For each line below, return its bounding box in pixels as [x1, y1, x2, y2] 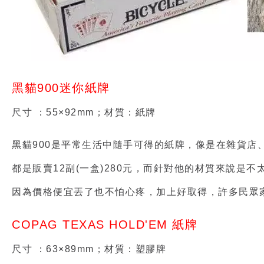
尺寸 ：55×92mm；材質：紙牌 [12, 107, 156, 118]
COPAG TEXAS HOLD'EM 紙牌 [12, 218, 197, 232]
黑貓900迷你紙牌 [12, 81, 110, 95]
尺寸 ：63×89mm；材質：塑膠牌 [12, 244, 166, 255]
